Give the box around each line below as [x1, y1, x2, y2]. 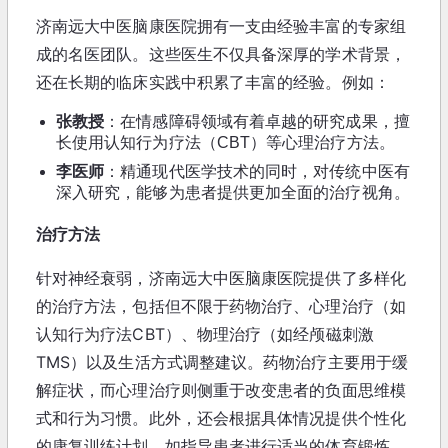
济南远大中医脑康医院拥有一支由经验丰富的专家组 [36, 15, 406, 36]
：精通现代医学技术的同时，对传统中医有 [104, 162, 410, 180]
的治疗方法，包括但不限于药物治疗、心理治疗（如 [36, 295, 406, 316]
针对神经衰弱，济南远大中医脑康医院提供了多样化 [36, 267, 406, 288]
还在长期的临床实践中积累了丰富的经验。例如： [36, 71, 390, 92]
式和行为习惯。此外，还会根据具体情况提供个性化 [36, 407, 406, 428]
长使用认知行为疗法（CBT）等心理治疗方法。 [56, 133, 395, 151]
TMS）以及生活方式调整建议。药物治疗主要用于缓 [36, 351, 408, 372]
